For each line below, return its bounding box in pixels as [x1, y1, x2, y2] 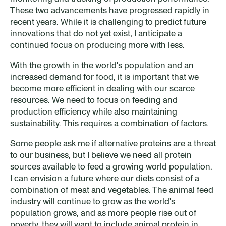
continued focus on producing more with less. [10, 39, 185, 50]
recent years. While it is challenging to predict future [10, 16, 206, 27]
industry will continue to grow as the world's [10, 195, 175, 207]
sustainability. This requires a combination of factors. [10, 117, 209, 129]
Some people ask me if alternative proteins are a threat [10, 137, 216, 149]
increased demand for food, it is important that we [10, 71, 199, 82]
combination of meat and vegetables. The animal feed [10, 184, 213, 195]
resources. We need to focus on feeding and [10, 94, 178, 105]
